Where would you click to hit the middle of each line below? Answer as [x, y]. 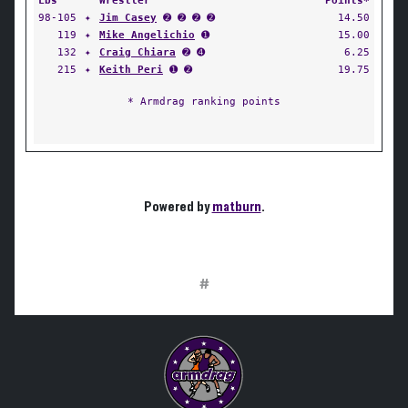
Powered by [178, 207]
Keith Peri [131, 69]
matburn [236, 207]
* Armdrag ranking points [204, 101]
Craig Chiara [138, 52]
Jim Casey [128, 17]
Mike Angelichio [147, 35]
